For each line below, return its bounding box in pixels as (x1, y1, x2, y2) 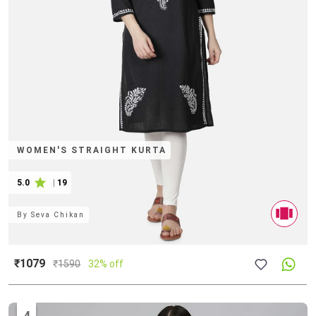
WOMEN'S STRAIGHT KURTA (17, 145, 167, 155)
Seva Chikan (31, 210, 85, 219)
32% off (88, 257, 124, 269)
